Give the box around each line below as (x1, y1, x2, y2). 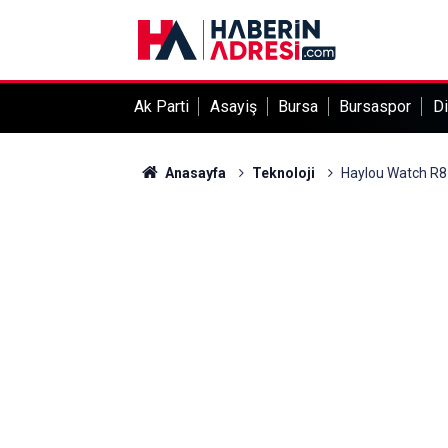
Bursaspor (339, 97, 412, 116)
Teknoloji (251, 165, 315, 181)
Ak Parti (133, 97, 189, 116)
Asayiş (209, 97, 257, 116)
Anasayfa (161, 165, 226, 181)
